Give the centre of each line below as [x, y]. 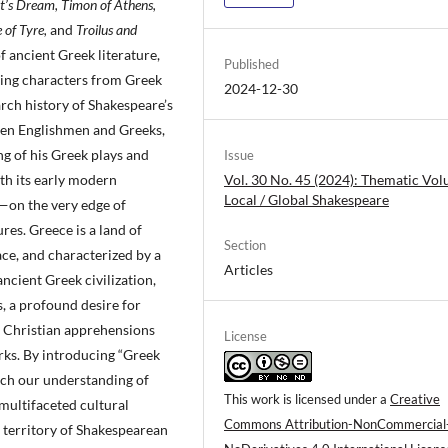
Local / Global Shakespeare [306, 200]
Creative [415, 399]
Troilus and [105, 29]
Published [251, 64]
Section [245, 245]
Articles [248, 270]
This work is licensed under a [307, 399]
